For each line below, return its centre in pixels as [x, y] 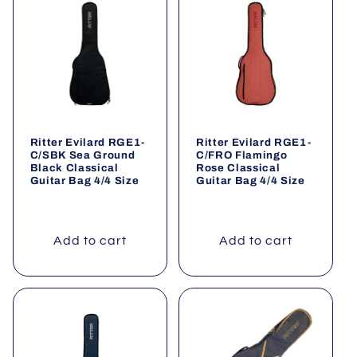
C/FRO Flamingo [242, 155]
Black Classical [74, 168]
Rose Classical [238, 168]
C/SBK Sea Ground [82, 155]
